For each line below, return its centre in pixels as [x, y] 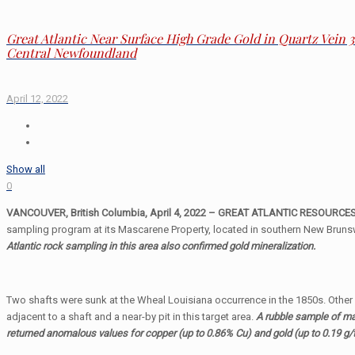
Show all [26, 169]
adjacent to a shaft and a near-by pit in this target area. [131, 316]
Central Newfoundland [71, 53]
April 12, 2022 [37, 98]
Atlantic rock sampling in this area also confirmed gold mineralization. [161, 246]
